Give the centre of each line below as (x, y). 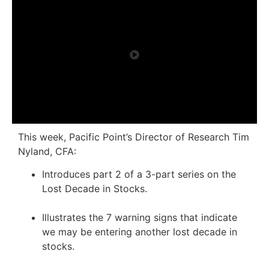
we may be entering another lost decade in (140, 231)
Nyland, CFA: (47, 151)
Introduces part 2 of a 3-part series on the (139, 174)
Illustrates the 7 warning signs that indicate (140, 217)
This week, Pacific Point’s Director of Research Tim (134, 137)
